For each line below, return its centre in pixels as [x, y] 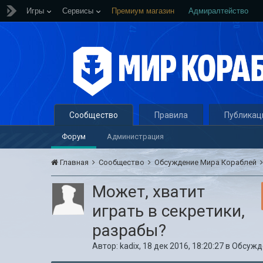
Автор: [106, 246]
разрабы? [129, 230]
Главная [75, 162]
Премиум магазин [143, 11]
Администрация [136, 136]
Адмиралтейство [218, 11]
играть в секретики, [169, 211]
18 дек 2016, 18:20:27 [183, 246]
